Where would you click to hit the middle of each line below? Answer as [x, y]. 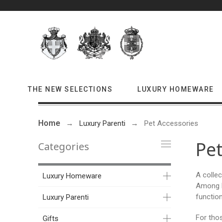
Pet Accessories [171, 123]
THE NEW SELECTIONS [70, 89]
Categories [64, 146]
